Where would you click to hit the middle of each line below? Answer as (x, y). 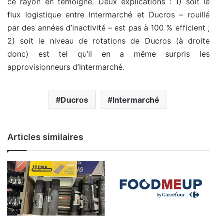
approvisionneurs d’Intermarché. (66, 67)
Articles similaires (45, 137)
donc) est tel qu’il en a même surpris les (108, 54)
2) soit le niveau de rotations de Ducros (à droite (108, 41)
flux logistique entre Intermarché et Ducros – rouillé (108, 15)
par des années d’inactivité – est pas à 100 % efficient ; (108, 28)
